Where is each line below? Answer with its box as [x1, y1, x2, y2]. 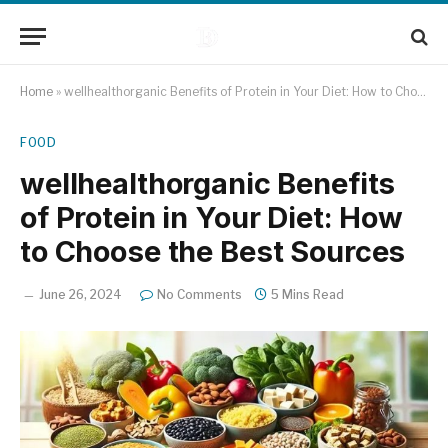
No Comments [157, 287, 242, 302]
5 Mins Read [271, 287, 344, 302]
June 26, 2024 [39, 287, 122, 302]
